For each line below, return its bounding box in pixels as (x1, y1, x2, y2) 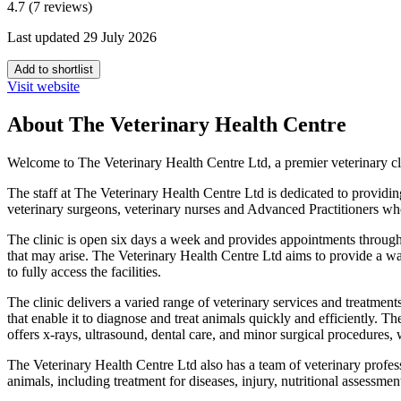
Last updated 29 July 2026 (7, 30, 157, 46)
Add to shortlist (14, 63, 93, 77)
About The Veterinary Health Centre (7, 113, 346, 137)
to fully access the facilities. (7, 264, 161, 280)
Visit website (7, 79, 80, 95)
